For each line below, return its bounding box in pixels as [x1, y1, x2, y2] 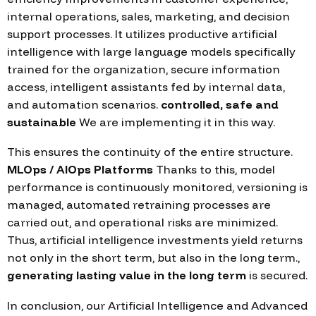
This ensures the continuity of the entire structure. [7, 145, 293, 159]
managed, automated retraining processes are [7, 197, 271, 212]
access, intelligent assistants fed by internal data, [7, 79, 285, 94]
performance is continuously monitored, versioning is [7, 180, 308, 195]
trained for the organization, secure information [7, 61, 280, 76]
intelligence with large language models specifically [7, 44, 296, 59]
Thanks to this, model [153, 162, 275, 177]
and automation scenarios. [7, 97, 161, 111]
